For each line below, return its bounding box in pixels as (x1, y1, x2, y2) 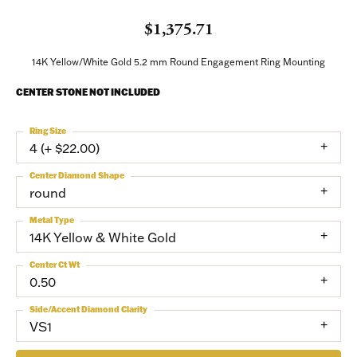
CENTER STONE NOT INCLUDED (16, 86, 160, 98)
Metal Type (29, 215, 74, 226)
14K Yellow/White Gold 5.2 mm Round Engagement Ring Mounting (32, 56, 325, 68)
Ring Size (29, 126, 66, 136)
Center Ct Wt (29, 260, 80, 270)
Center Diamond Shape (29, 171, 124, 181)
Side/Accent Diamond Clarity (29, 304, 147, 315)
